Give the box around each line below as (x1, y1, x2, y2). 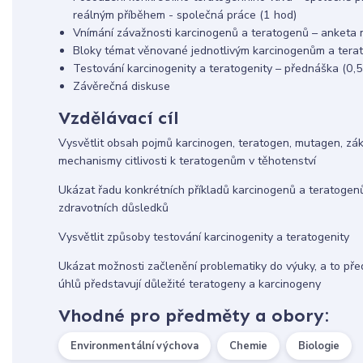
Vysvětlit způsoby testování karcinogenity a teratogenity (58, 229, 349, 246)
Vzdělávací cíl (58, 106, 179, 129)
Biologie (297, 338, 340, 353)
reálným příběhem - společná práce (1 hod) (72, 7, 297, 23)
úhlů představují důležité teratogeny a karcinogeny (58, 276, 321, 293)
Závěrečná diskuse (72, 79, 170, 95)
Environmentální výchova (70, 338, 199, 353)
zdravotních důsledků (58, 200, 169, 216)
